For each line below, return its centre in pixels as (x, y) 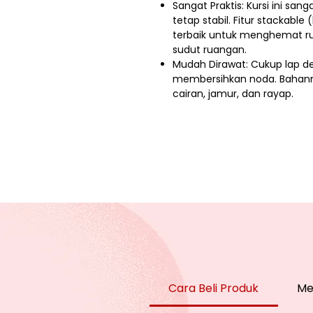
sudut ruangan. (210, 50)
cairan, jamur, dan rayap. (233, 94)
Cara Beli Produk (214, 289)
